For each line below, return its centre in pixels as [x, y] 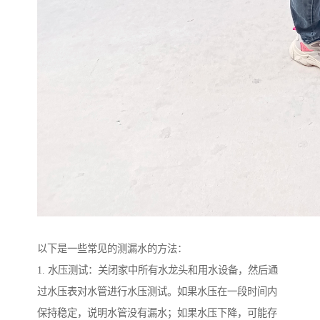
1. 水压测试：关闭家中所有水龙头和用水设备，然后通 [157, 270]
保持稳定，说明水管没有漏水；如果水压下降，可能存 [157, 312]
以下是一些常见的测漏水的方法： [112, 248]
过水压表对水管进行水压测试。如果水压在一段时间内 [157, 291]
